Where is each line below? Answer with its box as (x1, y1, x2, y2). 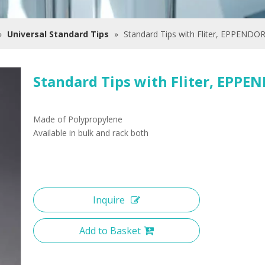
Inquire (93, 193, 125, 206)
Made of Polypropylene (33, 114, 122, 125)
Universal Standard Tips (7, 28, 109, 40)
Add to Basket (79, 224, 141, 237)
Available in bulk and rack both (33, 127, 148, 138)
